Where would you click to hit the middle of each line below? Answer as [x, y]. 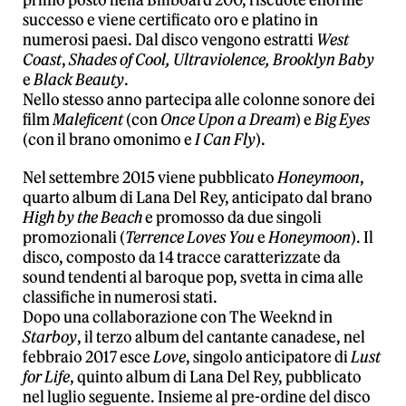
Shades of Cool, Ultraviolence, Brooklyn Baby [222, 60]
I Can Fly [225, 140]
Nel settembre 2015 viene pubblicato [150, 178]
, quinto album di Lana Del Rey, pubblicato [216, 377]
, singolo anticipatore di [268, 357]
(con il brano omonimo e [109, 140]
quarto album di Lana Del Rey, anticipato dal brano [198, 198]
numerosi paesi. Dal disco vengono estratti [169, 40]
